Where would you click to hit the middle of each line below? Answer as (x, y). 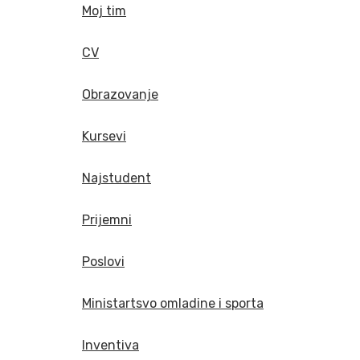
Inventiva (110, 346)
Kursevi (104, 137)
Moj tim (104, 11)
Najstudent (117, 178)
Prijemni (107, 220)
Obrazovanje (120, 95)
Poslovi (103, 262)
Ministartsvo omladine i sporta (173, 304)
